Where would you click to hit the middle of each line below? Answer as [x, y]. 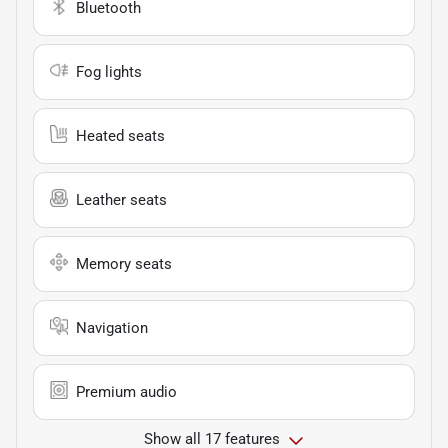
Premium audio [126, 392]
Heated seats [120, 136]
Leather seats [121, 200]
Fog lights [109, 72]
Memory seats [124, 264]
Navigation [112, 328]
